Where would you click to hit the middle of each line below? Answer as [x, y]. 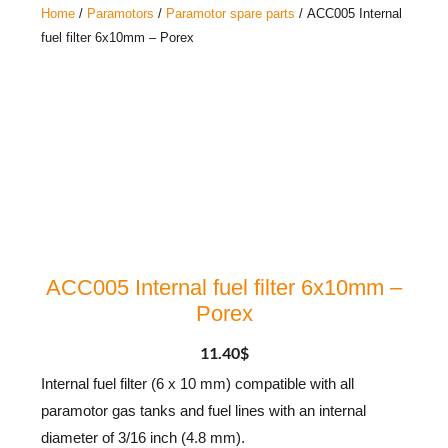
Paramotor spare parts [231, 14]
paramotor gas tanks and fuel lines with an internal [204, 411]
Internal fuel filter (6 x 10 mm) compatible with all [198, 384]
